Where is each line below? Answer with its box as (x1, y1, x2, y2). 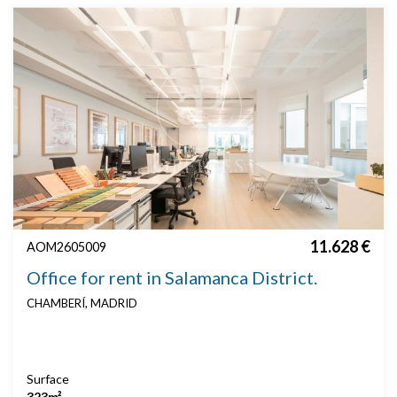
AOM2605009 (27, 239, 106, 255)
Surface (27, 371, 69, 387)
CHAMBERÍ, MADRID (27, 296, 137, 311)
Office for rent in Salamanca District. (27, 267, 317, 289)
